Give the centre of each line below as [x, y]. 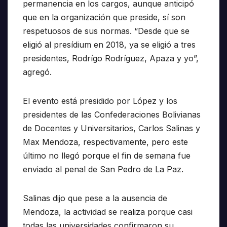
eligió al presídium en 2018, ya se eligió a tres [109, 45]
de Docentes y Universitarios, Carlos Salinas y [111, 128]
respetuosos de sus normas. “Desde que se [106, 31]
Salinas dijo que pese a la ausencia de [95, 198]
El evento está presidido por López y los [100, 101]
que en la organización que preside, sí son [104, 17]
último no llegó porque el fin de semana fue [107, 156]
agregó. [37, 72]
